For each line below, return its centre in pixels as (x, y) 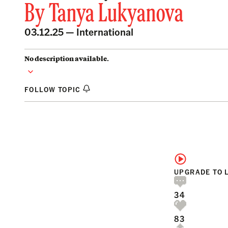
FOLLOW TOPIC (54, 89)
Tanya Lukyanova (116, 15)
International (105, 32)
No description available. (67, 59)
